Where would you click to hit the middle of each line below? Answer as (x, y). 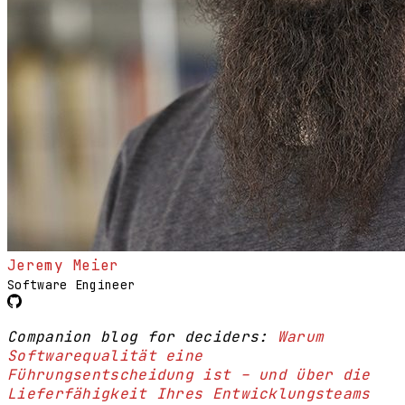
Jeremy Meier (63, 265)
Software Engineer (71, 284)
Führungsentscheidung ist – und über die (189, 374)
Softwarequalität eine (105, 355)
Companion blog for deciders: (142, 336)
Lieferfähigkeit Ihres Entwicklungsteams (189, 393)
